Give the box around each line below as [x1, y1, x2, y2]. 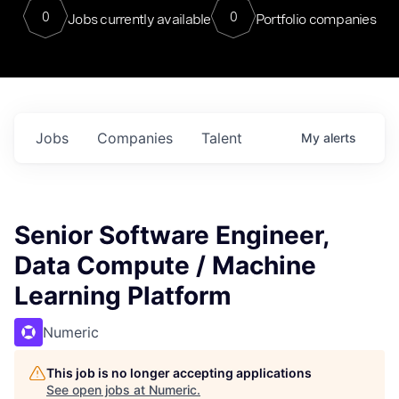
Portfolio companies [255, 10, 377, 28]
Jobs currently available [67, 10, 211, 28]
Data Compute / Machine [14, 250, 316, 281]
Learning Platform [14, 281, 232, 311]
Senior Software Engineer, [14, 220, 329, 250]
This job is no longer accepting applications [46, 365, 312, 380]
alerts [323, 130, 356, 145]
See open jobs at [46, 382, 149, 397]
